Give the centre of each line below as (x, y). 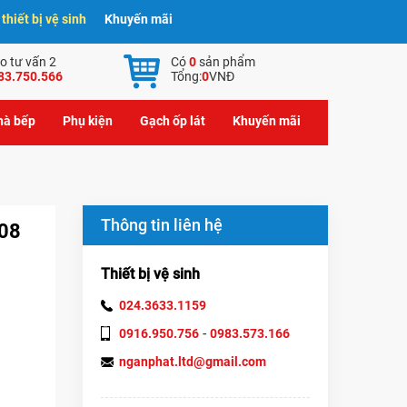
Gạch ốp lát (173, 121)
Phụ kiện (88, 121)
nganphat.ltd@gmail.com (193, 362)
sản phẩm (226, 62)
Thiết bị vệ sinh (150, 274)
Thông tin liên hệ (162, 225)
